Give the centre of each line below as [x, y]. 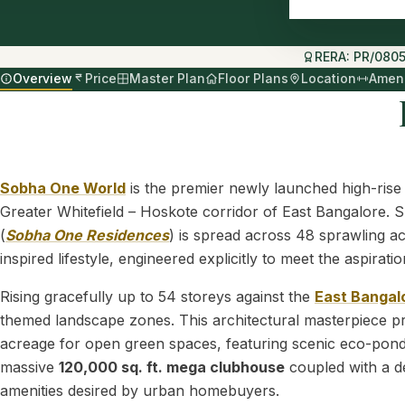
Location [329, 79]
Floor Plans [253, 79]
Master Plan [167, 79]
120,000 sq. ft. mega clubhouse [172, 367]
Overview [42, 79]
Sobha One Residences [87, 235]
